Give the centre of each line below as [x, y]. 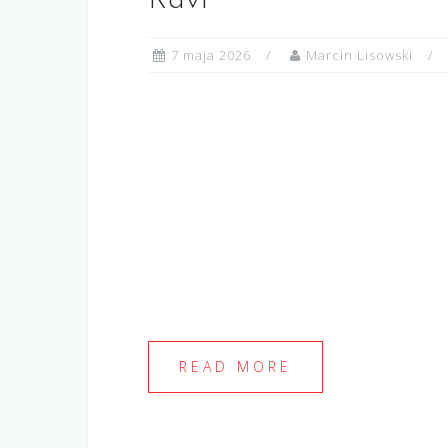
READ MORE [235, 366]
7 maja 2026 [211, 55]
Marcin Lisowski [359, 55]
